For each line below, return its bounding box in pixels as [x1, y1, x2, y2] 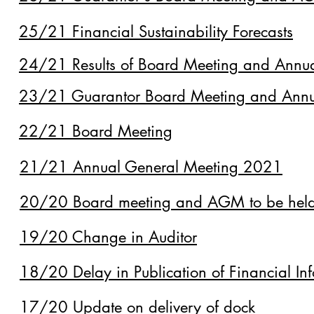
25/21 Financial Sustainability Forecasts [19, 22, 293, 41]
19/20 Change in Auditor [20, 227, 197, 247]
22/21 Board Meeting [19, 121, 172, 141]
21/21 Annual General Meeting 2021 [20, 157, 282, 177]
